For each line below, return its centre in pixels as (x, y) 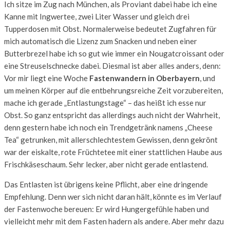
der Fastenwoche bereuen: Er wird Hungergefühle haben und (107, 209)
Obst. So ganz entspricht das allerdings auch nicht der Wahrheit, (112, 115)
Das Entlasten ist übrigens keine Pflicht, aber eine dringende (106, 184)
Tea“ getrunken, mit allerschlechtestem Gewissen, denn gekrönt (111, 139)
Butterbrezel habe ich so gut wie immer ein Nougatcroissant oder (114, 53)
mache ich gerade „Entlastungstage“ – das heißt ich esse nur (105, 102)
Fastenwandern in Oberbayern (145, 78)
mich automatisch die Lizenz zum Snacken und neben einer (101, 41)
